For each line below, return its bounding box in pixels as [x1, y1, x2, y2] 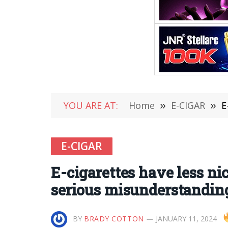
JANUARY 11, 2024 [155, 214, 217, 223]
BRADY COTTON [84, 214, 144, 223]
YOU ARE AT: [64, 99, 118, 111]
